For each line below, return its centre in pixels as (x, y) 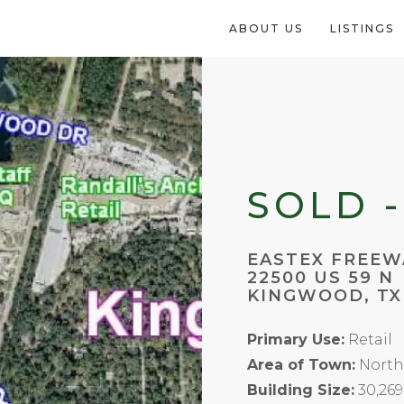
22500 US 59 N (321, 278)
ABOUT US (266, 29)
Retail (370, 340)
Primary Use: (296, 340)
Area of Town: (301, 365)
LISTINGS (362, 29)
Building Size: (301, 390)
